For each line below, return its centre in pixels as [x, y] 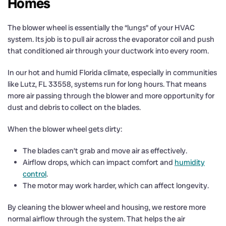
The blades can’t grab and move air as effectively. [105, 151]
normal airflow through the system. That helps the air [96, 219]
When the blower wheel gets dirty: [65, 129]
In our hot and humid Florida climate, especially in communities [112, 72]
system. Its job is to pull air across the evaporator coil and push [111, 39]
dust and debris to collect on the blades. [74, 107]
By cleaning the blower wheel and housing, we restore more [107, 207]
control [35, 174]
